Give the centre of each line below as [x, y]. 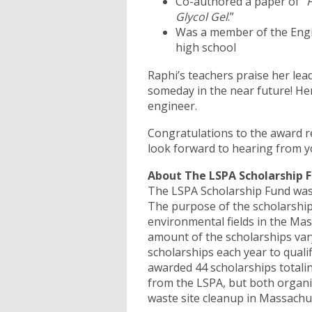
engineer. [172, 106]
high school [206, 47]
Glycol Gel [202, 16]
